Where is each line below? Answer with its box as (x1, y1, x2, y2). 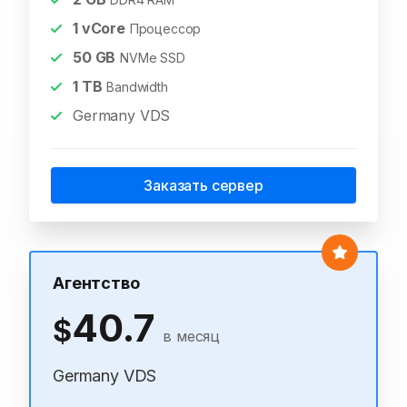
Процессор (129, 21, 202, 36)
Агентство (53, 273, 140, 293)
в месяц (163, 327, 221, 345)
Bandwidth (106, 79, 168, 94)
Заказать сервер (144, 176, 263, 194)
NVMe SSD (120, 50, 185, 65)
